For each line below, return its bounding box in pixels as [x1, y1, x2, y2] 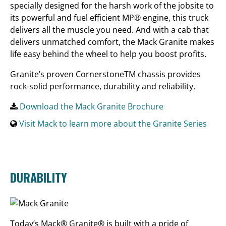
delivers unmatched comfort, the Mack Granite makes [10, 36, 214, 47]
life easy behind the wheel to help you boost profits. [10, 48, 206, 60]
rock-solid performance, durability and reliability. [10, 80, 195, 92]
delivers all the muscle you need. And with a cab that [10, 24, 209, 35]
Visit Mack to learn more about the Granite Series [19, 118, 207, 129]
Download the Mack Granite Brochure [20, 100, 163, 112]
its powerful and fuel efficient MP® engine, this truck [10, 12, 208, 23]
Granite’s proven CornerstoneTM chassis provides [10, 68, 201, 80]
